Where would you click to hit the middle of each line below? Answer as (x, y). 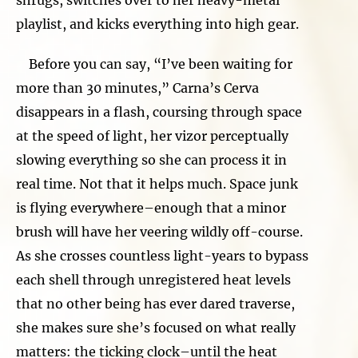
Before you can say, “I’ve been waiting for (154, 64)
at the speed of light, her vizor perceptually (152, 135)
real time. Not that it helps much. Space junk (157, 183)
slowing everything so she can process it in (151, 159)
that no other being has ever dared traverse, (155, 303)
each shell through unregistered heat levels (153, 279)
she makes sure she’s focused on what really (156, 327)
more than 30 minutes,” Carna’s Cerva (137, 88)
